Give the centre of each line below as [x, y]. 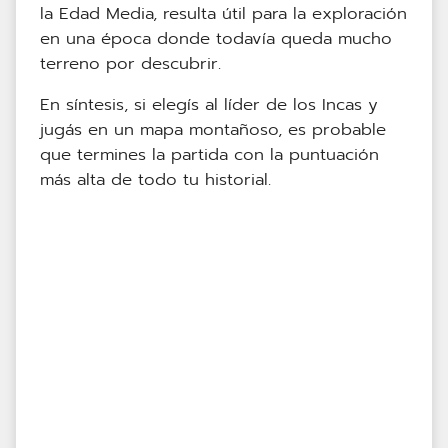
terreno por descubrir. [130, 64]
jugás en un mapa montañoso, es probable [213, 130]
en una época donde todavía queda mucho [216, 39]
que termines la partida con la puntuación [209, 155]
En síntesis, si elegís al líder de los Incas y [209, 105]
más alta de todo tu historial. [155, 180]
